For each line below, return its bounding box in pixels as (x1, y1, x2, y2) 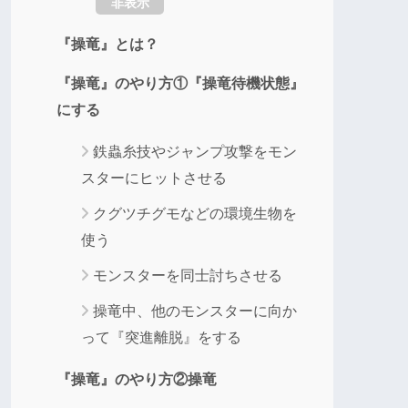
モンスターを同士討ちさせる (93, 268, 282, 284)
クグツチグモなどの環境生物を (93, 206, 297, 222)
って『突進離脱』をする (81, 330, 241, 346)
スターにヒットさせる (81, 170, 227, 187)
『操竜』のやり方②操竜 (56, 371, 217, 388)
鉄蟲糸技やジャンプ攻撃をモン (93, 144, 297, 160)
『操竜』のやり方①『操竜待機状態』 (56, 75, 304, 92)
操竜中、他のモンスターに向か (93, 303, 297, 320)
